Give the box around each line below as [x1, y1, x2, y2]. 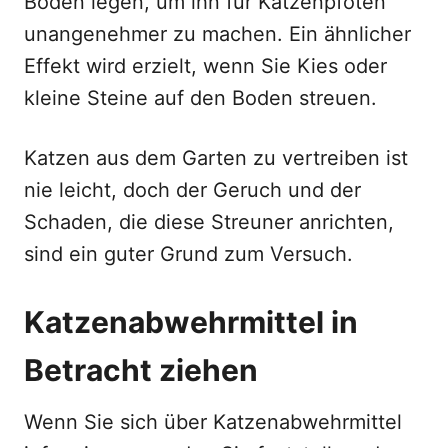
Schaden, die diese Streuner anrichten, [24, 210, 394, 234]
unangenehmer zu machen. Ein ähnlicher [24, 22, 411, 46]
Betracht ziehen [24, 352, 258, 388]
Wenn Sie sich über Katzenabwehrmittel [24, 410, 402, 434]
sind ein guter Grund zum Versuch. [24, 242, 353, 266]
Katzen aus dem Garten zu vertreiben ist [24, 146, 408, 170]
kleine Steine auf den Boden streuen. [24, 86, 377, 110]
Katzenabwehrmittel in [24, 304, 358, 340]
